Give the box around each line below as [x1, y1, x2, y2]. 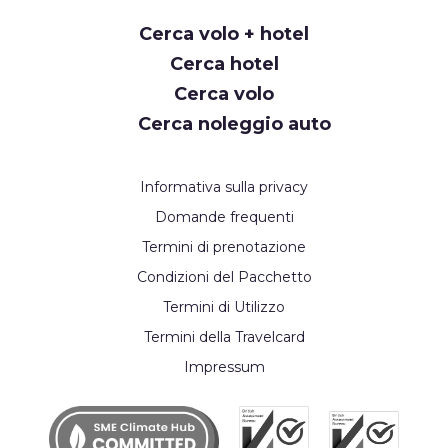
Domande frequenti [154, 207, 294, 226]
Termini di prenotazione [142, 237, 306, 256]
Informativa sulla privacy [140, 177, 308, 196]
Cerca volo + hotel [139, 22, 309, 45]
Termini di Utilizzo [163, 297, 285, 316]
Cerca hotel [169, 52, 279, 75]
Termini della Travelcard [143, 327, 305, 346]
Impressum [183, 357, 265, 376]
